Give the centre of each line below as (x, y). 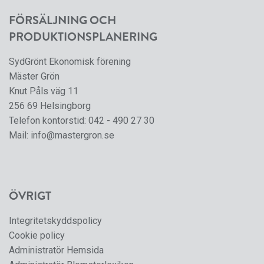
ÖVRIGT (30, 196)
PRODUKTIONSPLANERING (83, 37)
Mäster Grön (34, 77)
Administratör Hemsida (56, 250)
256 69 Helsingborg (50, 106)
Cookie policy (37, 236)
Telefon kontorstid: (49, 121)
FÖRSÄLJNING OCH (62, 21)
